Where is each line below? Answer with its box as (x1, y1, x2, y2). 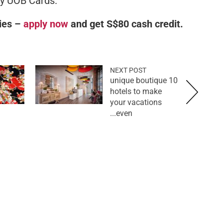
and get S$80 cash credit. (68, 18, 183, 30)
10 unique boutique (110, 76, 167, 86)
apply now (23, 18, 68, 30)
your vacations (110, 98, 162, 108)
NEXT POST (110, 66, 146, 75)
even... (116, 109, 132, 118)
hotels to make (110, 87, 162, 97)
